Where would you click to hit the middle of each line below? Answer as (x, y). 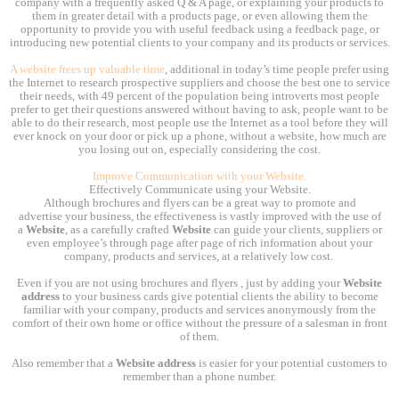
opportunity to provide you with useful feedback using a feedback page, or (199, 30)
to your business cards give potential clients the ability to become (219, 297)
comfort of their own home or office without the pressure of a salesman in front (199, 324)
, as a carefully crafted (118, 230)
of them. (199, 337)
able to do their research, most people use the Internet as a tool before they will (199, 123)
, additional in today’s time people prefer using (277, 70)
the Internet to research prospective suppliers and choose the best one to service (199, 83)
